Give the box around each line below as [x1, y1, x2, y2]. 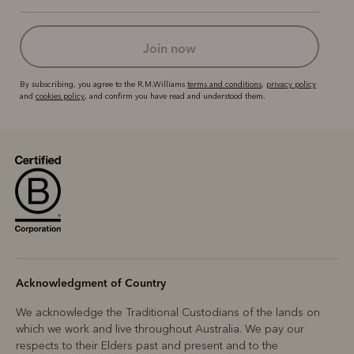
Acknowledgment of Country [16, 275, 166, 290]
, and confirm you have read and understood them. [85, 91, 265, 101]
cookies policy [36, 91, 85, 101]
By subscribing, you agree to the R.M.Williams [20, 79, 187, 89]
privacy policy [266, 79, 316, 89]
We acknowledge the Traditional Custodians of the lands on [16, 305, 320, 319]
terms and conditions [187, 79, 262, 89]
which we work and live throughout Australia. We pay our [16, 322, 304, 336]
